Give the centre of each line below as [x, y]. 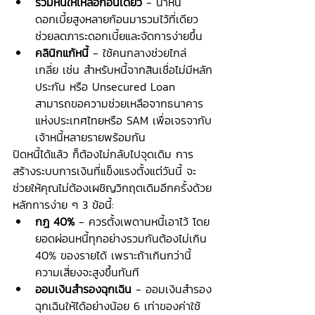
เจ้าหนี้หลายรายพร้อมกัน [90, 137]
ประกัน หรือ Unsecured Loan [107, 86]
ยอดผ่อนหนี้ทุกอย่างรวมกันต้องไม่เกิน [123, 238]
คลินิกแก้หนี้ [62, 53]
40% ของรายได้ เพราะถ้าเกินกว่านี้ [115, 255]
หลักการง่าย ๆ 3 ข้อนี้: [63, 205]
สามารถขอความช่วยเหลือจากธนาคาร [119, 103]
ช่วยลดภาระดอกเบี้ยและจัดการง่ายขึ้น [119, 36]
